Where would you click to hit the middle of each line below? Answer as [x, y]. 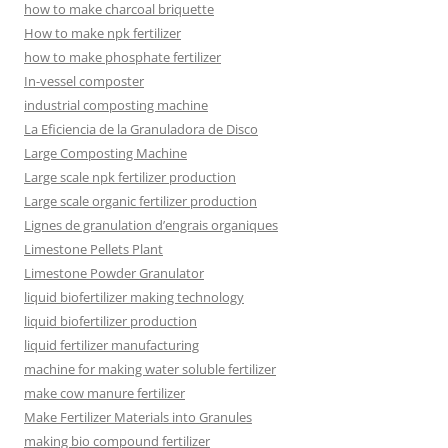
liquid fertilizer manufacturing [111, 345]
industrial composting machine [116, 105]
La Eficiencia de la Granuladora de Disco [141, 129]
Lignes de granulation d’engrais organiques [151, 225]
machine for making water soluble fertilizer [150, 369]
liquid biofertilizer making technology [134, 297]
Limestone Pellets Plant [93, 249]
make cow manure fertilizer [104, 393]
